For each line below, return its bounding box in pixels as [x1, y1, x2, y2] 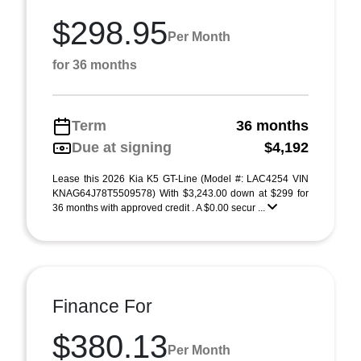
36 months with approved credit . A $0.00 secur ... [52, 202, 268, 214]
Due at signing [72, 139, 172, 156]
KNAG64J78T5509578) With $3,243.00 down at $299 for [52, 188, 309, 199]
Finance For [52, 296, 152, 317]
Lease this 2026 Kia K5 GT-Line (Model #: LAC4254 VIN [52, 173, 309, 185]
